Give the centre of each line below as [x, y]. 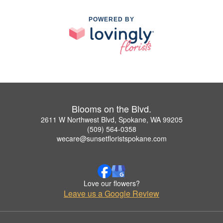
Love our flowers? [111, 183]
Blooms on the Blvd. [111, 109]
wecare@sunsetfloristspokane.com [111, 139]
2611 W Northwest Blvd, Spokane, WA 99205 [111, 120]
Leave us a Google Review [111, 194]
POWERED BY [111, 19]
